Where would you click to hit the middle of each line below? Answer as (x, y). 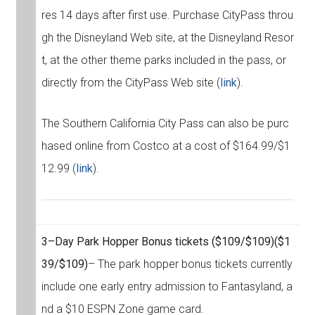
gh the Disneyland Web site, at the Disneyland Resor (167, 38)
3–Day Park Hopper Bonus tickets (126, 242)
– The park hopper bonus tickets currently (190, 264)
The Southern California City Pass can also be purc (165, 124)
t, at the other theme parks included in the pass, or (163, 60)
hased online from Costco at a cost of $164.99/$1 (166, 146)
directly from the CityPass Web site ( (130, 83)
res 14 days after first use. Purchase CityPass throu (167, 15)
